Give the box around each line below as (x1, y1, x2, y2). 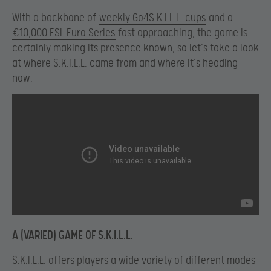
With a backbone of (12, 11, 99, 24)
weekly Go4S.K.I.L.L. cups (99, 11, 206, 24)
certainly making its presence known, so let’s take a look (12, 41, 259, 54)
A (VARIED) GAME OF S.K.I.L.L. (12, 228, 133, 243)
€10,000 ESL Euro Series (13, 26, 115, 39)
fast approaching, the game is (116, 26, 247, 39)
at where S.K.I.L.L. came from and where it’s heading (12, 56, 238, 70)
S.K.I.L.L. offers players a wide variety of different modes (12, 253, 255, 267)
